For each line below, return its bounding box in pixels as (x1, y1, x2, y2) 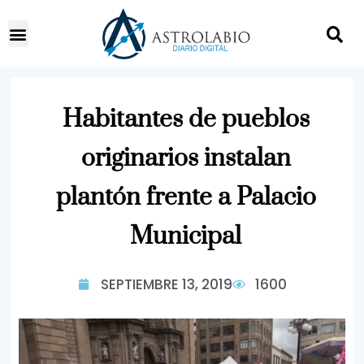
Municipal (130, 221, 241, 252)
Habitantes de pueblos (62, 104, 310, 135)
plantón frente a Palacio (55, 182, 316, 213)
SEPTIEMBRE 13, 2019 (100, 275, 232, 294)
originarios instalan (80, 143, 291, 174)
